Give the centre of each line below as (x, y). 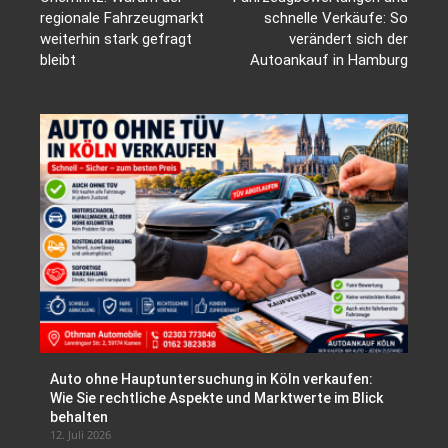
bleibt (58, 60)
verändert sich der (348, 39)
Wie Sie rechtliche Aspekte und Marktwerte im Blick (216, 398)
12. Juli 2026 (80, 435)
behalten (79, 417)
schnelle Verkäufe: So (335, 18)
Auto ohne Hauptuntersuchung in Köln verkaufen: (211, 379)
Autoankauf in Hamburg (328, 60)
